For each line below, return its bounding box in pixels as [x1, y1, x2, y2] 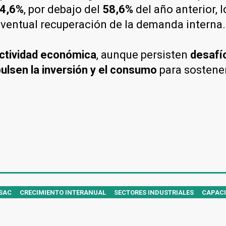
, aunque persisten [96, 48, 190, 61]
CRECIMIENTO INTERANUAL [20, 188, 106, 196]
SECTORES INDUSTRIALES [114, 188, 194, 196]
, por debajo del [24, 3, 102, 16]
